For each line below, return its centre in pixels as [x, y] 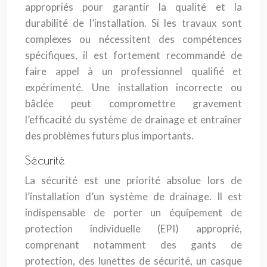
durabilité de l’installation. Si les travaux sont [133, 23]
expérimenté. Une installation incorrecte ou [133, 87]
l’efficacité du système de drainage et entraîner [133, 119]
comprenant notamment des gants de [133, 245]
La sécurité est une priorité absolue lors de [133, 180]
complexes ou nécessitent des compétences [133, 39]
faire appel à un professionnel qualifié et [133, 71]
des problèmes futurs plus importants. [109, 136]
